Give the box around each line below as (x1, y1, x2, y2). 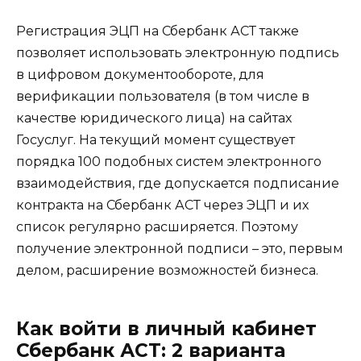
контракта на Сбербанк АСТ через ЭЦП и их (16, 197, 309, 213)
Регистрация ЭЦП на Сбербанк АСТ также (16, 23, 299, 39)
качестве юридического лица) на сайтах (16, 110, 292, 126)
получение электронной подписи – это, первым (16, 240, 343, 256)
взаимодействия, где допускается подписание (16, 175, 339, 191)
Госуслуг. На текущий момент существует (16, 131, 295, 147)
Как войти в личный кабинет (16, 317, 317, 340)
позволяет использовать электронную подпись (16, 44, 339, 60)
